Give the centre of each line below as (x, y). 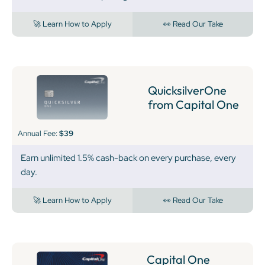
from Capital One (193, 104)
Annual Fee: (38, 134)
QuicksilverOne (187, 90)
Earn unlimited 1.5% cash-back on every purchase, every (128, 158)
